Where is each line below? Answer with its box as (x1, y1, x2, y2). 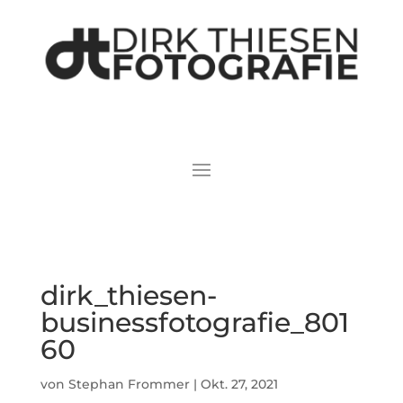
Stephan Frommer (67, 375, 190, 392)
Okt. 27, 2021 (200, 375, 278, 392)
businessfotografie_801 (40, 305, 349, 339)
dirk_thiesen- (40, 278, 217, 312)
